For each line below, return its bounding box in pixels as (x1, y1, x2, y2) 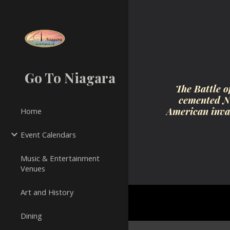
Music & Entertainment (21, 153, 100, 163)
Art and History (21, 187, 73, 197)
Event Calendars (21, 129, 76, 140)
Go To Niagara (25, 68, 116, 87)
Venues (21, 163, 45, 174)
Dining (21, 210, 42, 221)
